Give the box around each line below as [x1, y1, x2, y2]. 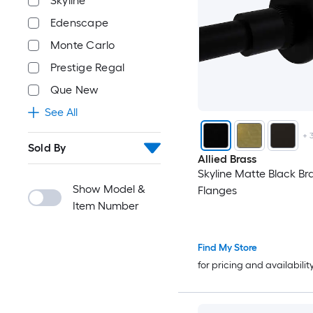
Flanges [197, 184, 237, 198]
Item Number [73, 199, 139, 212]
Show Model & [73, 182, 145, 196]
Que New [50, 83, 99, 96]
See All [45, 105, 78, 119]
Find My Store [197, 241, 257, 254]
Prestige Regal [50, 61, 125, 74]
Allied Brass [197, 152, 256, 166]
